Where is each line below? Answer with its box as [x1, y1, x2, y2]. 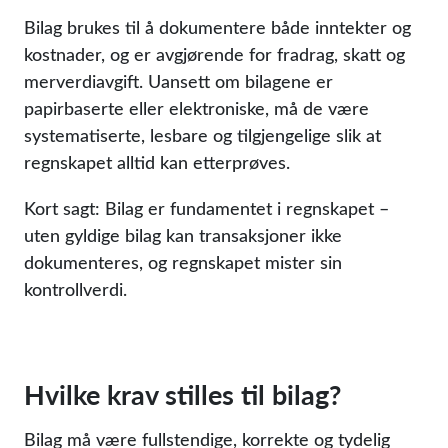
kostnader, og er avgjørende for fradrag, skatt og [24, 42, 405, 66]
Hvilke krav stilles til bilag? [24, 375, 341, 413]
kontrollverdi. [24, 277, 127, 301]
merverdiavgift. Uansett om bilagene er [24, 69, 333, 93]
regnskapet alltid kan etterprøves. [24, 150, 290, 174]
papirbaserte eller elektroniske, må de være [24, 96, 369, 120]
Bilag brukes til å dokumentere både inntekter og [24, 15, 411, 39]
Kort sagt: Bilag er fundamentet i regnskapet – [24, 196, 389, 220]
